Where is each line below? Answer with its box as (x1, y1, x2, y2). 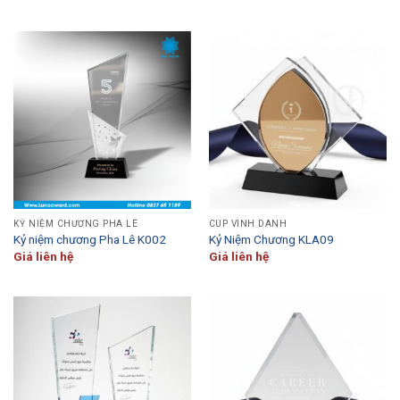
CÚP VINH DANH (208, 218, 287, 229)
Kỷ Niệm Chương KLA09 (208, 232, 334, 247)
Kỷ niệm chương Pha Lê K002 (12, 232, 166, 247)
